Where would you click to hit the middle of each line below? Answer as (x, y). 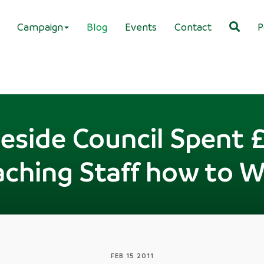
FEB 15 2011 (132, 255)
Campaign (40, 27)
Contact (193, 27)
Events (141, 27)
